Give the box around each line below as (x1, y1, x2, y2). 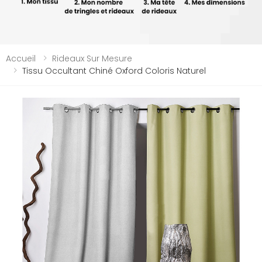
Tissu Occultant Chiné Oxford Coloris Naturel (22, 64, 206, 77)
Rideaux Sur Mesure (52, 52, 132, 64)
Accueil (6, 52, 36, 64)
